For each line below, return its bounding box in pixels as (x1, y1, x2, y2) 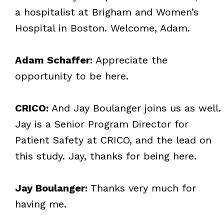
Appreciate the (92, 53, 167, 66)
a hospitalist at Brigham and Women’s (14, 5, 198, 18)
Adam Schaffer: (14, 53, 92, 66)
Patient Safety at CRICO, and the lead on (14, 133, 211, 146)
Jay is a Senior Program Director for (14, 117, 188, 130)
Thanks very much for (87, 181, 196, 194)
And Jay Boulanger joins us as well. (48, 101, 221, 114)
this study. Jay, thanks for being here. (14, 149, 196, 162)
